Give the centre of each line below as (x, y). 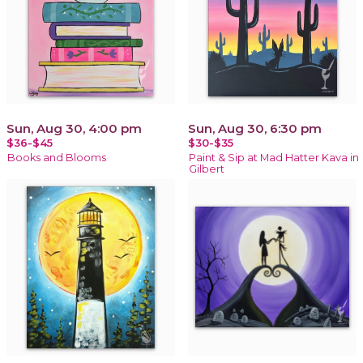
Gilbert (207, 169)
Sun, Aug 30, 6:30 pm (255, 128)
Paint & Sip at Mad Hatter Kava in (274, 157)
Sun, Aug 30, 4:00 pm (74, 128)
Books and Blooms (57, 157)
